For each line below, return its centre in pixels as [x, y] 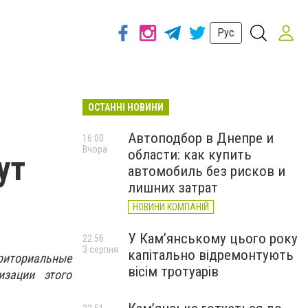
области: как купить [190, 155]
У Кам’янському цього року [213, 239]
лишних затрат [173, 188]
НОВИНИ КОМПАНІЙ [171, 207]
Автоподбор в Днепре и [201, 138]
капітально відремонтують [211, 255]
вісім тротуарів [173, 272]
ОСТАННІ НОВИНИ [126, 107]
